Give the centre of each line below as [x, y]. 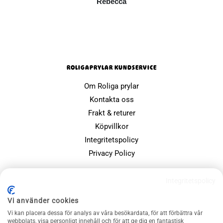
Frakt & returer [111, 113]
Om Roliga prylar [111, 86]
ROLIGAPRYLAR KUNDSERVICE [111, 67]
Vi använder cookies [43, 201]
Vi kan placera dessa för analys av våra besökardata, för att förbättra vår [105, 213]
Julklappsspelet [111, 208]
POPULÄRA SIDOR [111, 176]
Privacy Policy [111, 153]
